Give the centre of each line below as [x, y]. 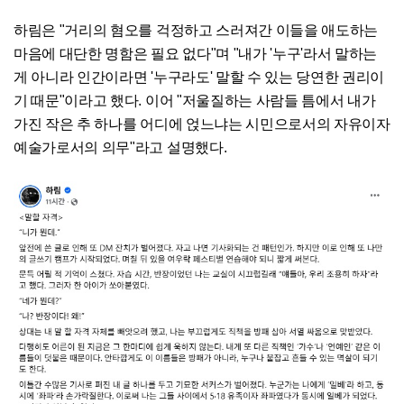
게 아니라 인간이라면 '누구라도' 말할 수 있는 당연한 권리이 [199, 78]
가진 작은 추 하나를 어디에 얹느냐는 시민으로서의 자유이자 [202, 124]
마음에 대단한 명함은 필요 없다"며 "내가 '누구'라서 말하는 [196, 54]
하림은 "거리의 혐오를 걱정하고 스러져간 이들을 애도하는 [196, 31]
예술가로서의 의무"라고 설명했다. [120, 148]
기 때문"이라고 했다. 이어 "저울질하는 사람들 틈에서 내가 [195, 101]
